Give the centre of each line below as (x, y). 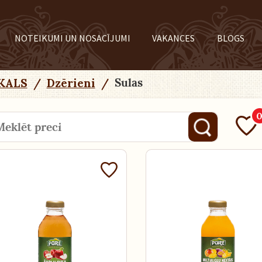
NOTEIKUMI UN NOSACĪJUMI (72, 38)
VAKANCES (174, 38)
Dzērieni (71, 83)
